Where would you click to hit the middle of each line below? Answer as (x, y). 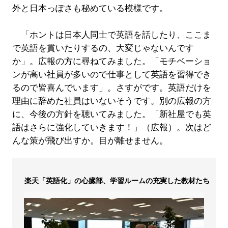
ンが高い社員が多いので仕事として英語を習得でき (111, 74)
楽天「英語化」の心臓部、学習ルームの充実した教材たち (117, 180)
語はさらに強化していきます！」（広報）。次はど (111, 127)
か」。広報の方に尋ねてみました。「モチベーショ (111, 61)
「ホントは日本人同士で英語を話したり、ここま (111, 35)
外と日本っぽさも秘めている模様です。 (90, 8)
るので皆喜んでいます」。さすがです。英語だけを (111, 88)
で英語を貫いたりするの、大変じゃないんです (103, 48)
